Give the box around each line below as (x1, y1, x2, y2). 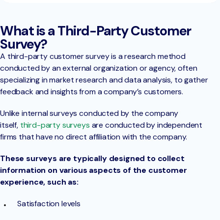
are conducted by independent (89, 120, 203, 131)
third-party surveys (20, 120, 90, 131)
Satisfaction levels (17, 198, 81, 209)
